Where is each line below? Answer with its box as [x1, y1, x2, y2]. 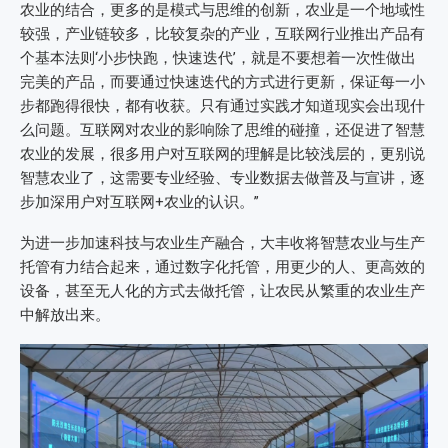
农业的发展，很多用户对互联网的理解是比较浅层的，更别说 [20, 144, 425, 163]
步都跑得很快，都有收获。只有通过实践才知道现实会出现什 [20, 96, 425, 115]
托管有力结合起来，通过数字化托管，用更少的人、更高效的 [20, 257, 425, 276]
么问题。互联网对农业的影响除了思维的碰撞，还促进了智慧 [20, 120, 425, 139]
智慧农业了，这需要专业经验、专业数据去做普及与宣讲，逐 [20, 168, 425, 187]
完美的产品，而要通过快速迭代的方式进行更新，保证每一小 [20, 72, 425, 91]
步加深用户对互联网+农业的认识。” [20, 192, 259, 211]
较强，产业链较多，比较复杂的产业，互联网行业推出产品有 [20, 24, 425, 43]
